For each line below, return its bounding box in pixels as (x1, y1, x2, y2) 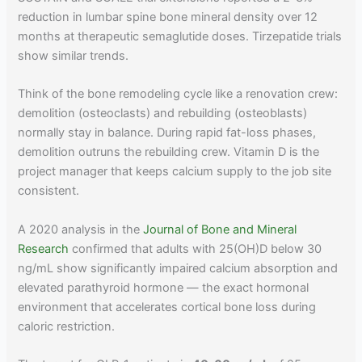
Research (18, 241, 69, 256)
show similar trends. (18, 48, 129, 63)
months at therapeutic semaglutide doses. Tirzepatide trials (18, 28, 343, 44)
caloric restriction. (18, 318, 116, 334)
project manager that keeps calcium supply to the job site (18, 164, 332, 179)
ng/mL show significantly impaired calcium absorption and (18, 260, 339, 276)
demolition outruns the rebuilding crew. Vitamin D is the (18, 145, 320, 160)
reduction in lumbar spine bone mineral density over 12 (18, 9, 318, 24)
